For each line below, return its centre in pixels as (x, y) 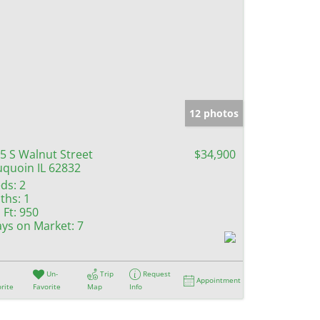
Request (157, 273)
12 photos (214, 113)
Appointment (219, 280)
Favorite (47, 286)
